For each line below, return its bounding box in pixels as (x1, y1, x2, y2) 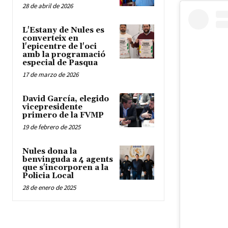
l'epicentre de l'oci (22, 41, 97, 51)
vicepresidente (22, 102, 82, 112)
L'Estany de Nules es (22, 25, 104, 35)
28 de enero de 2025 (22, 183, 76, 192)
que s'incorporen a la (22, 162, 108, 173)
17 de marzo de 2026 (22, 70, 78, 79)
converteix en (22, 33, 78, 43)
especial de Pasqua (22, 58, 98, 68)
